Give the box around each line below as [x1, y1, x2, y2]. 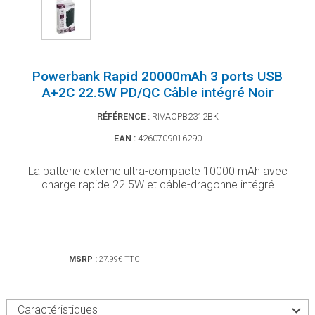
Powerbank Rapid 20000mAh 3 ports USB [32, 68, 283, 85]
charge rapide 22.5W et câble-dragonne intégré [41, 178, 274, 192]
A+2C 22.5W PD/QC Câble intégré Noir [41, 84, 274, 101]
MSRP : [68, 255, 99, 264]
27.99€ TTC [98, 255, 140, 264]
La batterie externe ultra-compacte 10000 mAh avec [27, 165, 288, 179]
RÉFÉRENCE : [96, 111, 150, 122]
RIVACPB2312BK [151, 111, 219, 122]
